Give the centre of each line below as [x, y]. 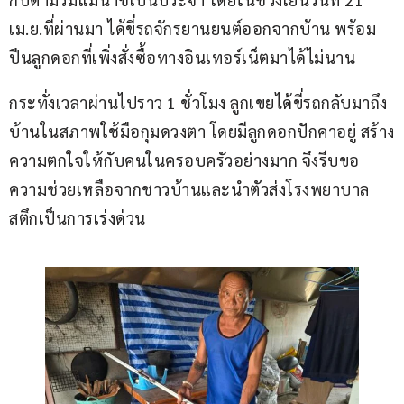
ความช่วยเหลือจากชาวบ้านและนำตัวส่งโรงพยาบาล [189, 189]
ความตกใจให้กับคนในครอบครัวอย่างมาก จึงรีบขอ [184, 161]
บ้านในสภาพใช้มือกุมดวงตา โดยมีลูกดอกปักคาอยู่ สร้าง [202, 132]
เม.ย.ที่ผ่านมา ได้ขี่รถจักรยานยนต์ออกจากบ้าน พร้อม [193, 29]
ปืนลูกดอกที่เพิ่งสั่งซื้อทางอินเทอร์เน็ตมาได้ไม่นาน [182, 58]
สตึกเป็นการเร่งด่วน [78, 218]
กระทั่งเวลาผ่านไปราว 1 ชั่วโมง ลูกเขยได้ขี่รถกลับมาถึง [198, 103]
